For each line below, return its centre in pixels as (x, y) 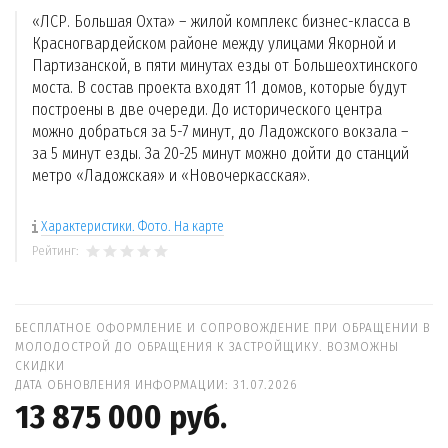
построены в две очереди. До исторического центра (207, 109)
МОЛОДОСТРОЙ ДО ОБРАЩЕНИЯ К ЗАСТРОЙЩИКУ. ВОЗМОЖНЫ (207, 346)
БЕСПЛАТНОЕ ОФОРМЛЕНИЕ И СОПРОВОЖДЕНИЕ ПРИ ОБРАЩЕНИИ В (222, 327)
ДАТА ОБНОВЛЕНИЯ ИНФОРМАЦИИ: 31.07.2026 (156, 384)
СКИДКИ (40, 365)
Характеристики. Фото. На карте (132, 226)
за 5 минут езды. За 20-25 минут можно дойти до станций (220, 153)
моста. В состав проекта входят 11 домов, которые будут (219, 87)
